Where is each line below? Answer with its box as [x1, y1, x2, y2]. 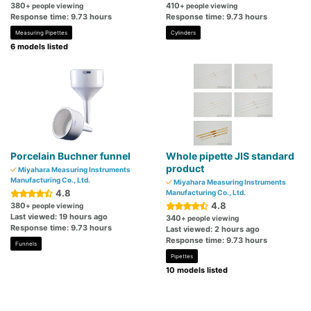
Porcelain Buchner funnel [10, 150, 131, 162]
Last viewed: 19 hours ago [10, 212, 108, 222]
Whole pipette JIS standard [166, 150, 294, 162]
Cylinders [171, 29, 196, 37]
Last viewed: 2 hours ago [166, 224, 260, 235]
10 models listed [166, 265, 228, 276]
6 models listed [10, 42, 68, 52]
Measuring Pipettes [15, 29, 67, 37]
